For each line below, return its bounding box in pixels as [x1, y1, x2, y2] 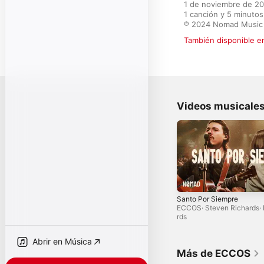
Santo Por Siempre [177, 194, 238, 204]
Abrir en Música [32, 236, 92, 246]
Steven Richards [205, 203, 259, 213]
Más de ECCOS [177, 247, 250, 260]
